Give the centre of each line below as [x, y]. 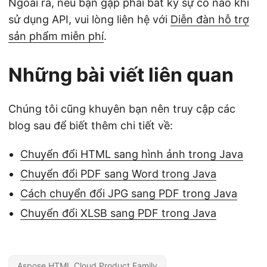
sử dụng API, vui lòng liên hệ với [89, 20]
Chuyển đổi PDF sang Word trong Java [118, 174]
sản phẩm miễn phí [56, 36]
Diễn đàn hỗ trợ [210, 20]
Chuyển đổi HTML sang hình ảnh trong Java [132, 154]
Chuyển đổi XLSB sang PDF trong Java [118, 213]
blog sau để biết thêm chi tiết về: [91, 126]
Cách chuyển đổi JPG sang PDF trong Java [129, 194]
